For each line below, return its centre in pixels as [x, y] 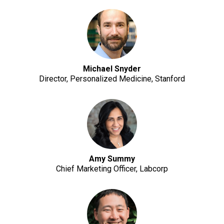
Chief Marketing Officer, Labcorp [112, 169]
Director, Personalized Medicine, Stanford [112, 79]
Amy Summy [112, 159]
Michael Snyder [112, 69]
